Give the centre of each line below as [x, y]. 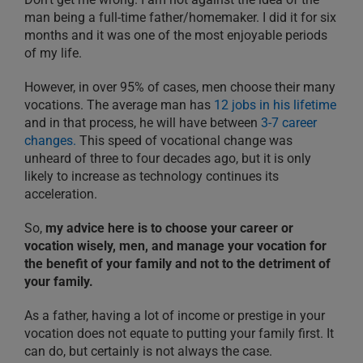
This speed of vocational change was [184, 141]
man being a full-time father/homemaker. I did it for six [180, 18]
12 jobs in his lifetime [275, 105]
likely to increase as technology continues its [152, 177]
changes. [50, 141]
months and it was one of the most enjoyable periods [176, 36]
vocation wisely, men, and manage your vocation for [175, 246]
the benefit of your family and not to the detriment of [177, 264]
